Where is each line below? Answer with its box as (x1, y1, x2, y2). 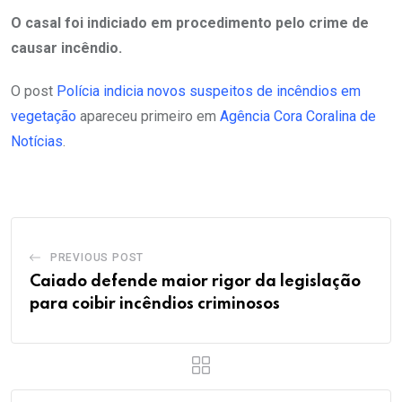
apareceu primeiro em (76, 107, 220, 125)
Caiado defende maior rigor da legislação (30, 273, 361, 290)
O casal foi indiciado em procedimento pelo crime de (11, 13, 369, 31)
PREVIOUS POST (49, 250, 144, 264)
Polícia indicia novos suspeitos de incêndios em (57, 82, 361, 100)
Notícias (11, 132, 63, 150)
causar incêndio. (11, 39, 122, 57)
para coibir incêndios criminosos (30, 295, 280, 312)
